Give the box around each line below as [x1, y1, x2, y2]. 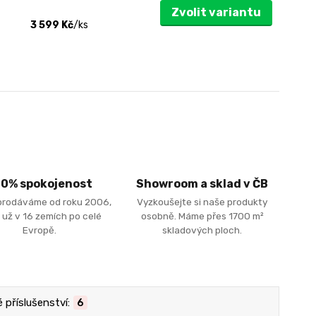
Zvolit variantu [171, 6, 261, 20]
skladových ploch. [162, 224, 243, 236]
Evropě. [23, 224, 57, 236]
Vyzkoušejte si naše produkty [137, 195, 268, 207]
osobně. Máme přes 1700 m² [140, 209, 264, 221]
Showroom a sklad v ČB [136, 177, 269, 191]
